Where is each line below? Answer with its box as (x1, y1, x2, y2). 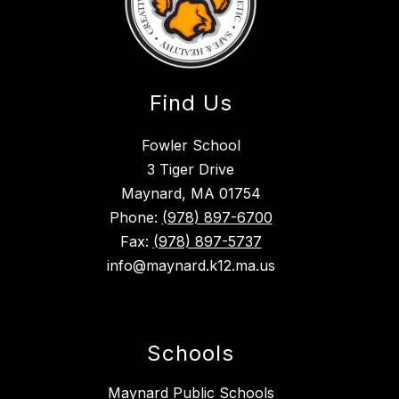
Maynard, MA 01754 (120, 184, 261, 203)
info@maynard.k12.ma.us (106, 256, 275, 275)
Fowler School (141, 136, 240, 155)
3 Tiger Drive (147, 160, 234, 179)
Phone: (109, 208, 162, 227)
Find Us (149, 90, 232, 117)
